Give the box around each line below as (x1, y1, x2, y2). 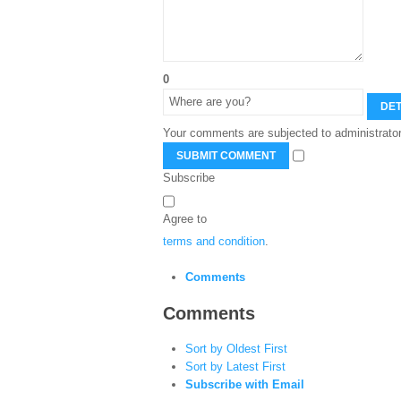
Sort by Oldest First (185, 341, 287, 355)
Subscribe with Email (185, 377, 304, 391)
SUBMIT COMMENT (176, 149, 276, 162)
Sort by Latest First (185, 359, 286, 373)
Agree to (163, 211, 207, 226)
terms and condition (163, 234, 265, 248)
